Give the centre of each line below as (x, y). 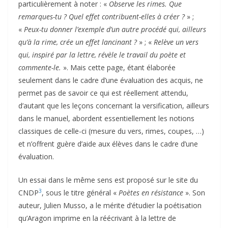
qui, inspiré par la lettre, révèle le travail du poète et (102, 54)
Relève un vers (176, 42)
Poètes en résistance (151, 192)
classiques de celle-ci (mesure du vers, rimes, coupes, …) (111, 131)
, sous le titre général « (80, 192)
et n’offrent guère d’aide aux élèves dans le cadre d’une (108, 144)
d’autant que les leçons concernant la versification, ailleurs (114, 105)
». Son (194, 192)
